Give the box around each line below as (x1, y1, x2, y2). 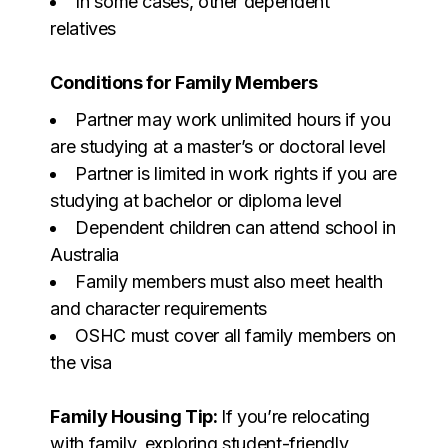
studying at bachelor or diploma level (50, 189, 342, 211)
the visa (50, 351, 112, 373)
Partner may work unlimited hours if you (75, 108, 391, 130)
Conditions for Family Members (50, 71, 318, 93)
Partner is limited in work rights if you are (75, 162, 397, 184)
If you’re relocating (221, 405, 370, 427)
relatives (50, 17, 117, 39)
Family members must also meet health (75, 270, 383, 292)
